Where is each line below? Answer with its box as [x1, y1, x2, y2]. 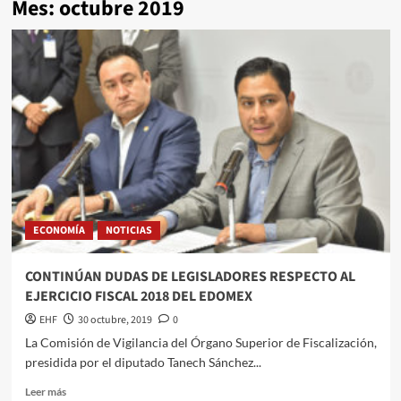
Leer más [24, 385, 66, 399]
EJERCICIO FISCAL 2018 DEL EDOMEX [24, 286, 252, 307]
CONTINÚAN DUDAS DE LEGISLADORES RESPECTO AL [24, 267, 355, 287]
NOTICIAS [105, 223, 152, 239]
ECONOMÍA [32, 223, 85, 239]
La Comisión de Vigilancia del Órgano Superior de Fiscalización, [24, 335, 377, 351]
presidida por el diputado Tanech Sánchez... [24, 354, 261, 371]
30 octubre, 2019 [77, 312, 152, 328]
